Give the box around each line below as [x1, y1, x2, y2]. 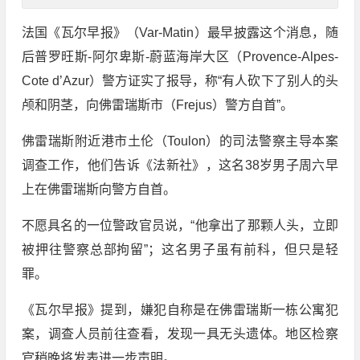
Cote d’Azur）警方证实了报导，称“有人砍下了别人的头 [21, 74, 338, 88]
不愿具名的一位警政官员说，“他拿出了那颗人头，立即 [21, 219, 338, 233]
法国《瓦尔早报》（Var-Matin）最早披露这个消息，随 [21, 26, 338, 40]
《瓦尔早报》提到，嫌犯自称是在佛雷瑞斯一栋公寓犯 [21, 303, 338, 317]
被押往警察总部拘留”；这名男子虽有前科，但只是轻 [21, 243, 338, 257]
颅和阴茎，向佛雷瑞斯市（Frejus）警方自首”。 [21, 98, 293, 112]
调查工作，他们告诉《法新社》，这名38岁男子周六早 [21, 158, 338, 173]
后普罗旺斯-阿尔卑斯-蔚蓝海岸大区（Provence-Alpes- [21, 50, 338, 64]
